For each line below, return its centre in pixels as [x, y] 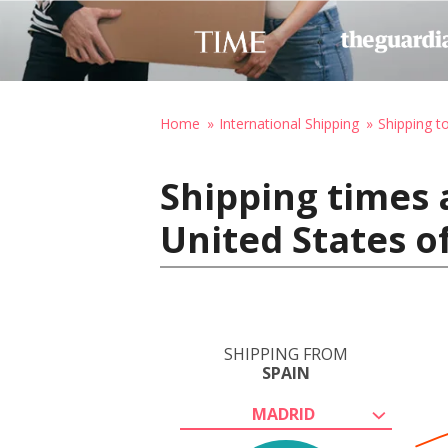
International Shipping [289, 123]
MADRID [283, 414]
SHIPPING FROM [286, 354]
